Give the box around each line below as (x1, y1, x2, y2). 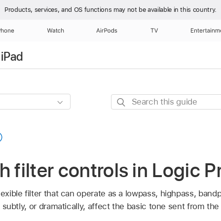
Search (110, 95, 138, 106)
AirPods (96, 27, 118, 34)
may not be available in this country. (113, 6, 217, 13)
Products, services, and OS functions (4, 6, 113, 13)
